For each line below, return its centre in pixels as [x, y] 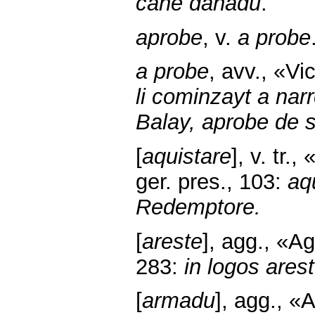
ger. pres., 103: [212, 181]
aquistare [187, 156]
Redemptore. [198, 207]
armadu [179, 301]
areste [172, 241]
